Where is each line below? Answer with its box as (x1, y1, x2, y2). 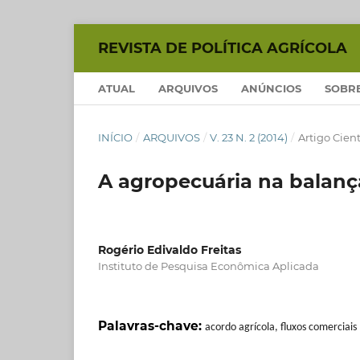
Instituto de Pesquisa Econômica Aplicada (98, 259, 319, 272)
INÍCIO (98, 130, 133, 144)
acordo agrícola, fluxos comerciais (205, 321, 357, 333)
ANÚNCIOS (241, 81, 301, 95)
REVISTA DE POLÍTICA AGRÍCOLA (98, 39, 347, 57)
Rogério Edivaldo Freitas (98, 242, 241, 257)
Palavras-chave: (98, 317, 205, 333)
